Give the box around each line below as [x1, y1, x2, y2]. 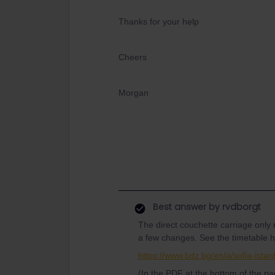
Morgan [118, 88, 149, 98]
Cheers [118, 52, 147, 62]
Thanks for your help [118, 17, 199, 26]
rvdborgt [220, 201, 261, 213]
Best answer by [153, 201, 220, 213]
